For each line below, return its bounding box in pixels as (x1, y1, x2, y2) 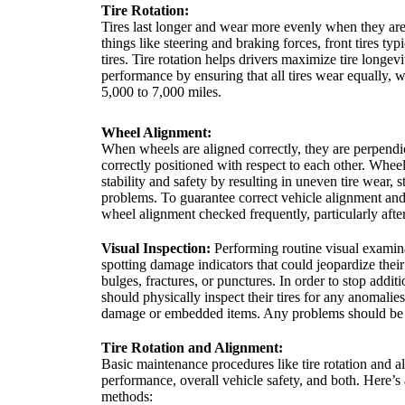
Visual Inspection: (101, 240, 211, 257)
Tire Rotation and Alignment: (101, 340, 283, 356)
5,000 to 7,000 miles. (101, 84, 221, 100)
